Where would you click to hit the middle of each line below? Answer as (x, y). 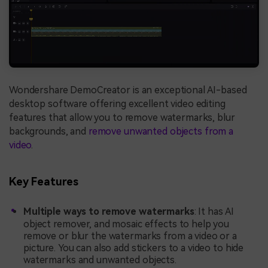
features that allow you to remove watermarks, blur (122, 117)
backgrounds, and (49, 131)
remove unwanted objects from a (161, 131)
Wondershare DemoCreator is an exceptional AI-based (128, 90)
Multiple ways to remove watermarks (109, 211)
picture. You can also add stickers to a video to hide (134, 248)
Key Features (44, 182)
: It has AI (214, 211)
